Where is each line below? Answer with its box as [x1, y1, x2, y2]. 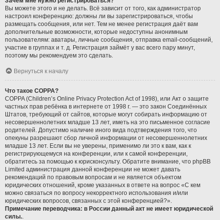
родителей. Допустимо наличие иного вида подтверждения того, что [5, 126, 197, 134]
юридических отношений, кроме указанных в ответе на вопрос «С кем [5, 181, 200, 189]
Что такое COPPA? [5, 87, 58, 94]
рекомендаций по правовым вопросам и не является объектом [5, 173, 181, 181]
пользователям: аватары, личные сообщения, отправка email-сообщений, [5, 36, 213, 43]
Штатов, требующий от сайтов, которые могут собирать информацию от [5, 110, 207, 118]
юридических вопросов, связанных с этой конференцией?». [5, 197, 172, 204]
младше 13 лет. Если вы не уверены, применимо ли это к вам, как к [5, 142, 191, 149]
